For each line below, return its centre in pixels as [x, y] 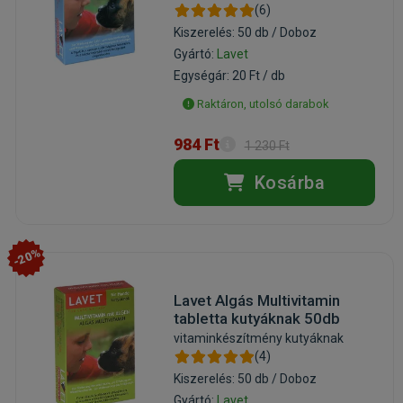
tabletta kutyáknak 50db [256, 318]
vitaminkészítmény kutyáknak [258, 338]
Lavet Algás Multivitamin [256, 300]
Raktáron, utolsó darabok [261, 103]
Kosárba [287, 182]
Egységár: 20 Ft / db [229, 75]
